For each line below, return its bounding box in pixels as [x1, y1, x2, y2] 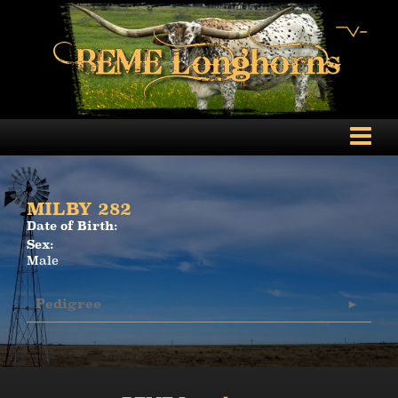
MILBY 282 [27, 199, 131, 219]
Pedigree [36, 296, 101, 311]
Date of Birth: [27, 219, 118, 233]
